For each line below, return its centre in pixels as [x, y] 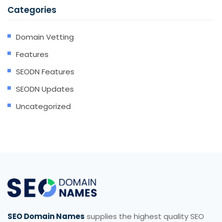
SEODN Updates [45, 89]
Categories [32, 10]
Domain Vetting [45, 37]
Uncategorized [43, 106]
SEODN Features [45, 72]
